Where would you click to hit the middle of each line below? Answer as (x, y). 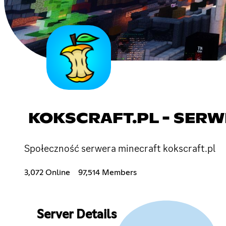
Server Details (76, 215)
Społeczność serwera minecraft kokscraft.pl (120, 148)
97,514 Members (107, 172)
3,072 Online (47, 172)
